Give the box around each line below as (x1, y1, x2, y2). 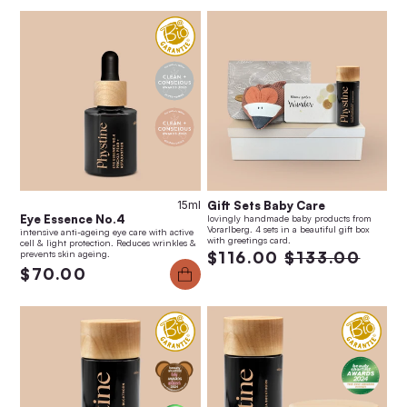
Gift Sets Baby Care (206, 198, 325, 213)
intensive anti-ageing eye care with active (20, 226, 194, 238)
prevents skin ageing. (20, 248, 110, 260)
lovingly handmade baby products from (206, 213, 372, 224)
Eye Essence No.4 (20, 212, 125, 227)
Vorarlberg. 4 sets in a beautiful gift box (206, 223, 370, 235)
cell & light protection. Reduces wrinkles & (20, 237, 196, 249)
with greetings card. (206, 234, 291, 246)
